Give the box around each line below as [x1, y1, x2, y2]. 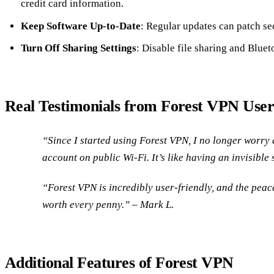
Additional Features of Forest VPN [5, 253, 234, 272]
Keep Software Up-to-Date [20, 20, 141, 32]
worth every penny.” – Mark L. [42, 198, 174, 210]
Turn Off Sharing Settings [20, 42, 136, 54]
